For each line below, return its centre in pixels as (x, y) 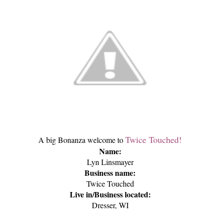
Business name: (110, 172)
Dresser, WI (110, 205)
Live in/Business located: (110, 194)
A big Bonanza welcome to (82, 139)
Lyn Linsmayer (110, 162)
